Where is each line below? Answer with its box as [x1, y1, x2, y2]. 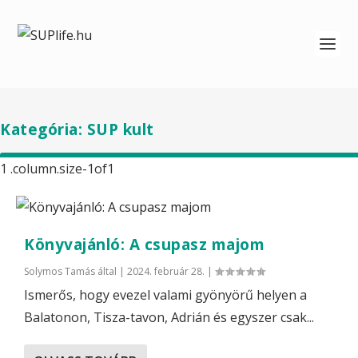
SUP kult [86, 119, 154, 140]
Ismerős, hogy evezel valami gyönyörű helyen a [24, 286, 307, 304]
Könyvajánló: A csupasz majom [24, 234, 265, 255]
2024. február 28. [127, 265, 205, 278]
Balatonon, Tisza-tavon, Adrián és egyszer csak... [24, 308, 314, 326]
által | [95, 265, 127, 278]
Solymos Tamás [24, 265, 95, 278]
